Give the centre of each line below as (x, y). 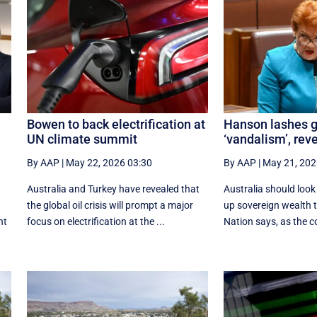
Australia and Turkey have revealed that (113, 189)
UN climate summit (82, 139)
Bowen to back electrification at (116, 124)
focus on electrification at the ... (96, 221)
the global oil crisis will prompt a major (110, 205)
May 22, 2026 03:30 (109, 162)
